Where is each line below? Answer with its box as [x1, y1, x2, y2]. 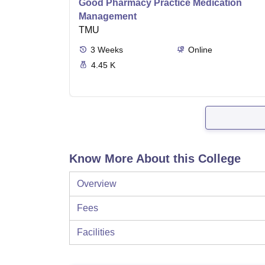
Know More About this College [69, 152, 241, 165]
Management [79, 11, 137, 21]
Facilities [77, 227, 115, 237]
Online [188, 45, 212, 54]
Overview [77, 179, 117, 189]
